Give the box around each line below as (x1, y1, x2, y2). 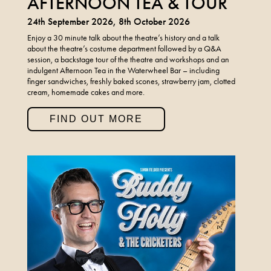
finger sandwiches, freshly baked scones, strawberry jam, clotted (27, 76, 235, 87)
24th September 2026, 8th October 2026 (27, 15, 190, 27)
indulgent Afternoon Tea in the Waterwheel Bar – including (27, 65, 220, 76)
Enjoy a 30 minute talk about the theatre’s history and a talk (27, 32, 220, 43)
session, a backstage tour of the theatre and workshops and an (27, 54, 229, 65)
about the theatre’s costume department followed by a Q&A (27, 43, 221, 54)
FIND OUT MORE (49, 113, 143, 124)
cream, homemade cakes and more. (27, 87, 145, 97)
